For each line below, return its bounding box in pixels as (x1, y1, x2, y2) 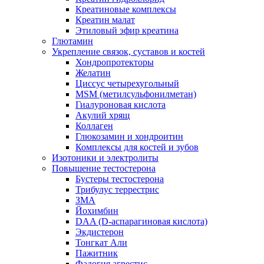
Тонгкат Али (75, 237, 127, 247)
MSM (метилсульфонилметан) (75, 88, 196, 99)
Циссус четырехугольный (75, 78, 179, 88)
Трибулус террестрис (75, 184, 159, 194)
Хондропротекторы (75, 57, 154, 67)
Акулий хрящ (75, 110, 130, 120)
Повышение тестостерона (52, 163, 156, 173)
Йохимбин (75, 205, 118, 216)
